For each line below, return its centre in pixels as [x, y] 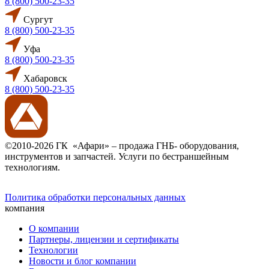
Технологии [53, 250]
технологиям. [34, 167]
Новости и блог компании [83, 261]
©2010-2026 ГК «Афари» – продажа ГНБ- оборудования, [123, 145]
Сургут [37, 19]
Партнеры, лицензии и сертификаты [104, 239]
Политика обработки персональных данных [95, 197]
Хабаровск [44, 78]
